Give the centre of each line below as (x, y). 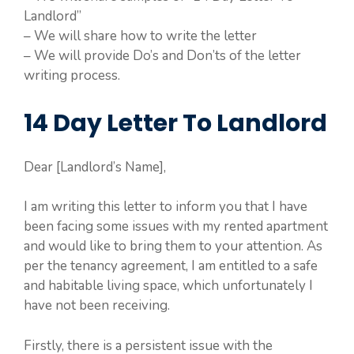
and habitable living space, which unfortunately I (168, 286)
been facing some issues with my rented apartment (176, 227)
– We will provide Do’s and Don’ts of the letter (162, 56)
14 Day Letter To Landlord (175, 123)
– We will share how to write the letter (140, 36)
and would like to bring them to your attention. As (173, 247)
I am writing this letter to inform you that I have (166, 207)
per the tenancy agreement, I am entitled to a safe (171, 266)
